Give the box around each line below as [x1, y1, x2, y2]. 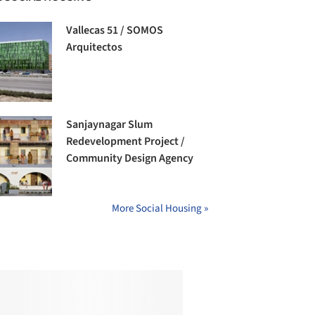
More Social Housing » [112, 201, 208, 217]
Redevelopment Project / [66, 134, 186, 150]
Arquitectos [66, 39, 123, 56]
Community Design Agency [66, 150, 194, 167]
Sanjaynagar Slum [66, 117, 153, 133]
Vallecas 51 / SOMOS [66, 22, 164, 39]
